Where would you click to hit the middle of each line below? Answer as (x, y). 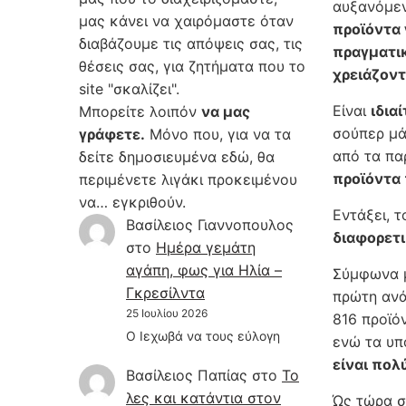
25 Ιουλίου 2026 (167, 314)
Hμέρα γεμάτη (206, 248)
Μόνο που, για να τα (218, 135)
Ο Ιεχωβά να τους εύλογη (203, 336)
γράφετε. (112, 135)
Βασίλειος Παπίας (187, 375)
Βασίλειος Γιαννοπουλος (210, 225)
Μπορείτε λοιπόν (140, 112)
